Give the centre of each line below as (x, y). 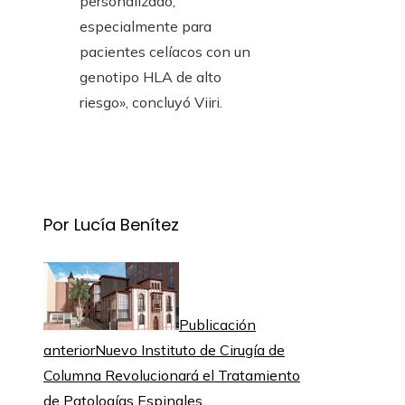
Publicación (217, 325)
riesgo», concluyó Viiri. (151, 103)
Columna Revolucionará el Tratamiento (172, 376)
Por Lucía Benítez (111, 225)
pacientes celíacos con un (165, 52)
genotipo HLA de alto (151, 77)
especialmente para (146, 27)
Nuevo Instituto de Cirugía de (190, 350)
